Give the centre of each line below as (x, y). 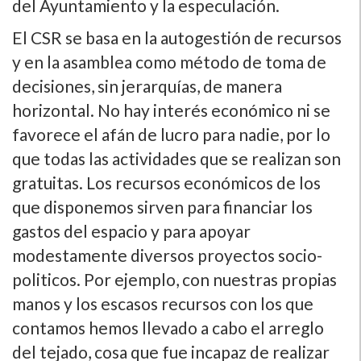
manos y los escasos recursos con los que (163, 304)
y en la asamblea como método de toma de (169, 62)
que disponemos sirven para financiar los (162, 207)
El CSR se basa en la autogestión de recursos (177, 38)
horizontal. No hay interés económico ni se (171, 110)
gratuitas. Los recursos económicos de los (166, 183)
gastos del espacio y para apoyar (131, 231)
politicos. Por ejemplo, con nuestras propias (174, 280)
